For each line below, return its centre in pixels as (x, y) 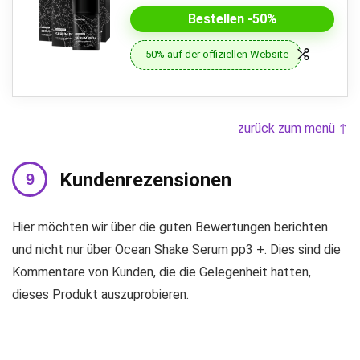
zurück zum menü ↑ (293, 128)
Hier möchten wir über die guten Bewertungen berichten (170, 227)
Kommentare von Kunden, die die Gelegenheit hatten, (162, 272)
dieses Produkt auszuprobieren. (100, 294)
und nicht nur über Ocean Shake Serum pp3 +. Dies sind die (176, 249)
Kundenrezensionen (145, 180)
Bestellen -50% (232, 18)
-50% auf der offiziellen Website (216, 55)
